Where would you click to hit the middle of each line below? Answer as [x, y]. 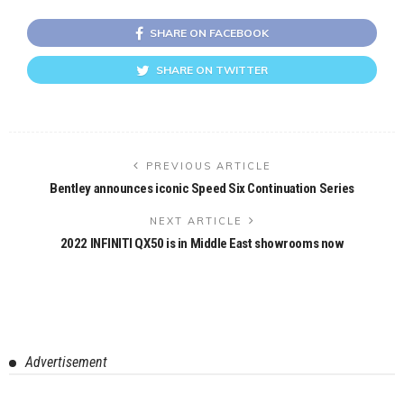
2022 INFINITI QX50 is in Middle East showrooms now [202, 243]
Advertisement [66, 362]
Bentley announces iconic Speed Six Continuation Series [202, 188]
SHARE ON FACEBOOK [209, 32]
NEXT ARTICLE [196, 220]
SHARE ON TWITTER [212, 69]
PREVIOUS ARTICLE [208, 165]
